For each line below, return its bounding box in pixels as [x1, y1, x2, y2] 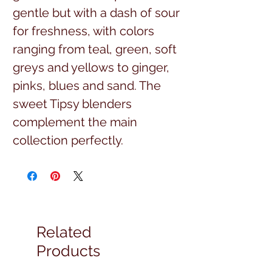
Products [36, 241, 100, 260]
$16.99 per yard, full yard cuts [13, 169, 177, 184]
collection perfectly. [13, 132, 126, 148]
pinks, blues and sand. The [13, 78, 161, 93]
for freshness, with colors [13, 23, 154, 38]
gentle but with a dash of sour [13, 5, 180, 20]
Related [36, 222, 92, 241]
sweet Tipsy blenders [13, 96, 132, 111]
